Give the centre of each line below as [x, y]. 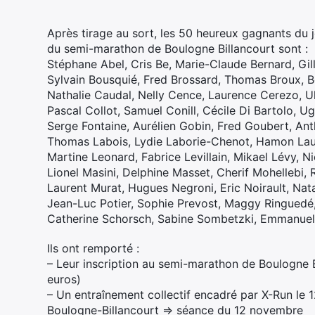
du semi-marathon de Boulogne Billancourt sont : [178, 48]
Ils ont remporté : [93, 248]
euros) [64, 279]
